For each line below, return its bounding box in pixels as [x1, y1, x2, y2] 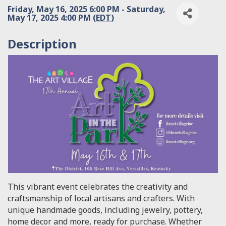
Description [8, 35, 77, 52]
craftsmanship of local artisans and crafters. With [8, 193, 195, 204]
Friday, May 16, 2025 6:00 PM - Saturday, [8, 3, 165, 15]
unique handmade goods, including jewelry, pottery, [8, 204, 203, 216]
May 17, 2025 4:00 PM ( [8, 12, 96, 23]
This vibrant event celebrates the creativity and [8, 181, 188, 193]
